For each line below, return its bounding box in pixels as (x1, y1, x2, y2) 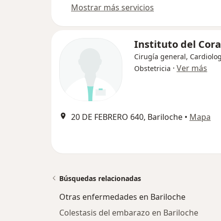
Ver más (177, 63, 207, 74)
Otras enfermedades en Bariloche (59, 191, 185, 203)
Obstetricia (134, 64, 171, 74)
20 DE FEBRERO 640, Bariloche (71, 111, 183, 123)
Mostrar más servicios (71, 2, 154, 13)
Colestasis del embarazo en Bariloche (59, 207, 198, 219)
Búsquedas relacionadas (59, 174, 141, 184)
